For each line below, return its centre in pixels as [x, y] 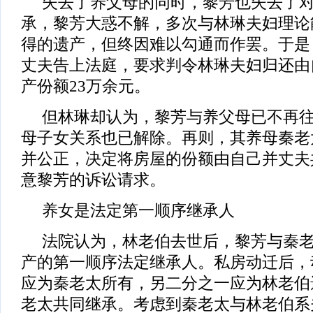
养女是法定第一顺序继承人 [128, 211]
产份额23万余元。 [86, 86]
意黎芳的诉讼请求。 [93, 180]
